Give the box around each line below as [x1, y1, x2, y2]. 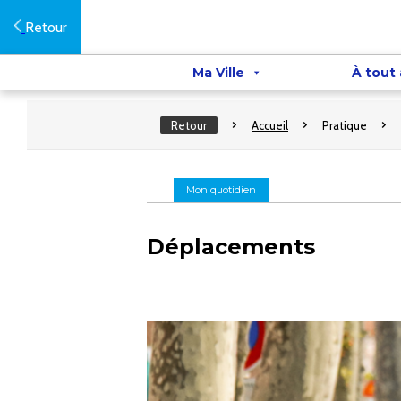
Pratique [322, 118, 367, 132]
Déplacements [147, 234, 315, 260]
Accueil [252, 118, 288, 132]
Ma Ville [192, 64, 244, 81]
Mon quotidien [186, 183, 256, 196]
